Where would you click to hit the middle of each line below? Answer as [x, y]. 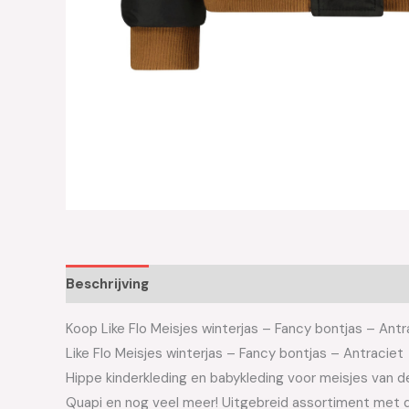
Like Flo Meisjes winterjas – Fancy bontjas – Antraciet [235, 353]
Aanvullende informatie [247, 283]
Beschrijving [107, 283]
